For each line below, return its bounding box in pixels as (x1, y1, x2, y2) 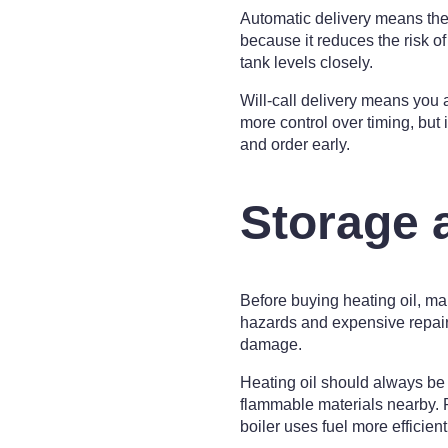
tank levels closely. (240, 54, 373, 72)
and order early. (240, 136, 350, 154)
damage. (240, 335, 302, 353)
